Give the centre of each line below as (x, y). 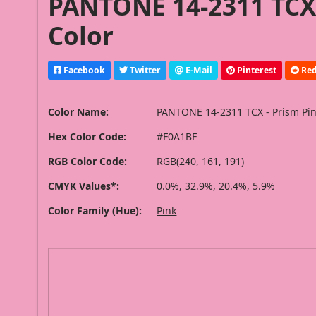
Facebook (84, 70)
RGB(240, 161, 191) (201, 162)
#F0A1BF (177, 137)
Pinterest (256, 70)
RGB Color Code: (88, 162)
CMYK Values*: (84, 186)
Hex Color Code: (87, 137)
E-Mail (198, 70)
